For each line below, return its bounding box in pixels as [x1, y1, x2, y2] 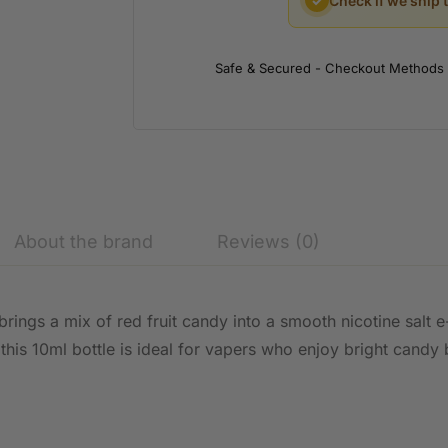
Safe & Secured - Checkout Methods [214, 59, 444, 76]
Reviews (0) [217, 231, 320, 252]
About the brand [14, 231, 153, 252]
